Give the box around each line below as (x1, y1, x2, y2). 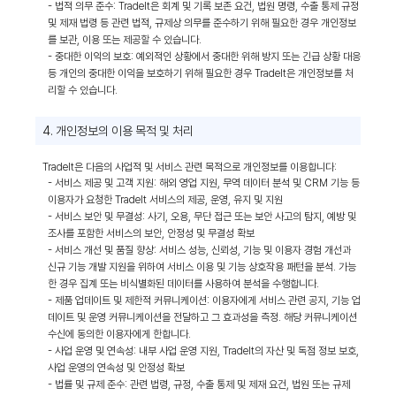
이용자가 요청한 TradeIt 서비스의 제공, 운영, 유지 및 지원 (48, 194, 283, 206)
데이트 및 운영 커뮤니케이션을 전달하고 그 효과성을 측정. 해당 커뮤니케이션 (48, 311, 357, 324)
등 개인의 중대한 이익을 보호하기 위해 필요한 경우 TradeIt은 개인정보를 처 (48, 67, 354, 80)
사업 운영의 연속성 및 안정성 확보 (48, 362, 185, 374)
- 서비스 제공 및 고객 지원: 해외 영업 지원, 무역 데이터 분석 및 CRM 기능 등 (48, 177, 360, 189)
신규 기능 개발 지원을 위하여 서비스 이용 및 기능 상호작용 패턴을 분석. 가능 (48, 261, 356, 273)
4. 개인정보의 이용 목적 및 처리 (42, 124, 194, 138)
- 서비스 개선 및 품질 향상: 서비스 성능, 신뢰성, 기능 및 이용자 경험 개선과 (48, 244, 351, 256)
